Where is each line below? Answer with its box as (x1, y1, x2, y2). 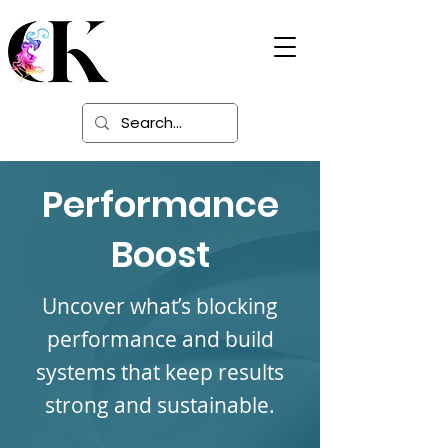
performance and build (46, 325, 274, 353)
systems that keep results (36, 358, 284, 386)
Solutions (110, 60, 193, 85)
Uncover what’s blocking (42, 292, 278, 320)
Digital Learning (110, 33, 247, 58)
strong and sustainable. (45, 391, 275, 419)
